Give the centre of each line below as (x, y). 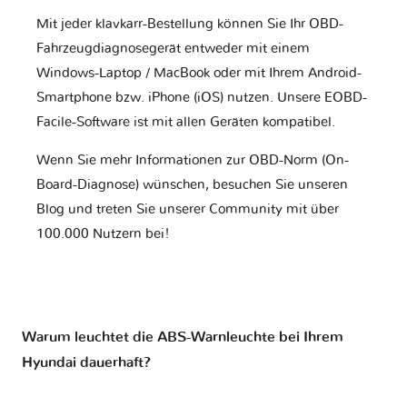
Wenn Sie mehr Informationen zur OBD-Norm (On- (193, 160)
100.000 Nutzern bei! (103, 233)
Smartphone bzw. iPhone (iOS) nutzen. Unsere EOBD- (202, 97)
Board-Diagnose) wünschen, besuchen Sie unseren (192, 184)
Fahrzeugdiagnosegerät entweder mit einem (173, 48)
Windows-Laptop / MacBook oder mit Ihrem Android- (199, 73)
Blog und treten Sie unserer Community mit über (188, 209)
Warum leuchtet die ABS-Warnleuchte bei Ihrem (183, 338)
